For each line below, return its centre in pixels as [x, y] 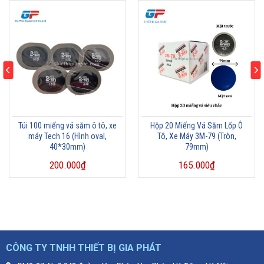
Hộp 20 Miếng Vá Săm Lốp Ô [197, 125]
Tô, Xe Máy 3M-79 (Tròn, [197, 136]
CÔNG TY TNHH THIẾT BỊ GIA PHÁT [83, 248]
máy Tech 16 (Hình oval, [67, 136]
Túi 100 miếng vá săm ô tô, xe [67, 125]
